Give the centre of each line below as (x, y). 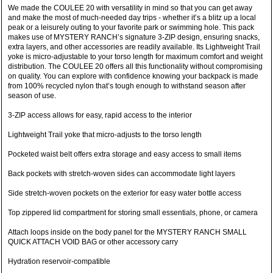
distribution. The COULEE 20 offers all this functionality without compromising (136, 67)
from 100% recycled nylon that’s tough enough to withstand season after (127, 86)
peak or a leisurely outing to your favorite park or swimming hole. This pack (131, 28)
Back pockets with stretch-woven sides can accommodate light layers (122, 174)
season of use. (32, 96)
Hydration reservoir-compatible (59, 262)
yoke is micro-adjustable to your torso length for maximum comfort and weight (136, 57)
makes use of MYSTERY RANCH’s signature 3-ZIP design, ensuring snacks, (134, 37)
